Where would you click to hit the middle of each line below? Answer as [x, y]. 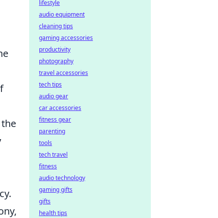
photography [56, 61]
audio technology [62, 178]
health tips [53, 213]
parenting [52, 131]
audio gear [54, 96]
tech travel [53, 154]
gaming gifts [56, 190]
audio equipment [62, 14]
